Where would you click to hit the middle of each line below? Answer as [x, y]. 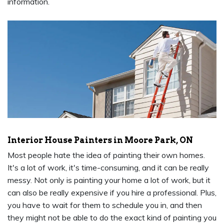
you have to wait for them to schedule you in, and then [105, 205]
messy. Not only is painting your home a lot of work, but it [109, 180]
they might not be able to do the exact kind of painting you [112, 218]
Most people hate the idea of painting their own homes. [106, 155]
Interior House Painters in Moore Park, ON [100, 140]
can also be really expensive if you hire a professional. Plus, [112, 193]
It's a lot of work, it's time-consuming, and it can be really [108, 168]
